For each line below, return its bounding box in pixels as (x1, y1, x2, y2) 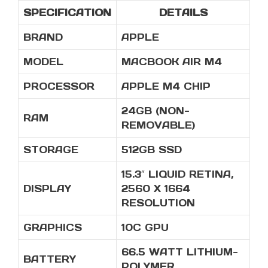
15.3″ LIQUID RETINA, (121, 168, 233, 181)
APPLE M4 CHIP (121, 80, 211, 93)
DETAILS (159, 7, 208, 19)
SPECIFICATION (23, 7, 111, 19)
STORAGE (23, 144, 78, 156)
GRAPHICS (23, 221, 82, 234)
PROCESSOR (23, 80, 95, 93)
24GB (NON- (121, 105, 190, 117)
